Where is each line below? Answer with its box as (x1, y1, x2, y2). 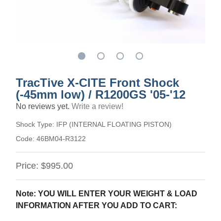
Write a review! (72, 102, 123, 110)
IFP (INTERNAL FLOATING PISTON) (56, 120, 172, 128)
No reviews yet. (16, 102, 72, 110)
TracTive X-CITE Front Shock (16, 76, 179, 89)
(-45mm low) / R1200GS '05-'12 (16, 88, 185, 101)
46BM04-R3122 (37, 135, 86, 143)
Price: (16, 161, 41, 171)
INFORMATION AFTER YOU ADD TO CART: (16, 201, 177, 210)
